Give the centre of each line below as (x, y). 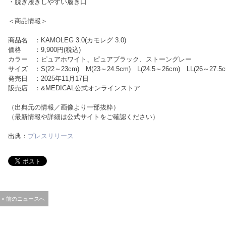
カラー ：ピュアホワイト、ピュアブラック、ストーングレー (100, 59)
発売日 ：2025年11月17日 (48, 78)
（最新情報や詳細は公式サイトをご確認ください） (83, 117)
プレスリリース (51, 136)
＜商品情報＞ (28, 21)
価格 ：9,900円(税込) (44, 50)
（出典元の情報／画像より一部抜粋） (64, 107)
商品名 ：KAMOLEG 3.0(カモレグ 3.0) (67, 40)
